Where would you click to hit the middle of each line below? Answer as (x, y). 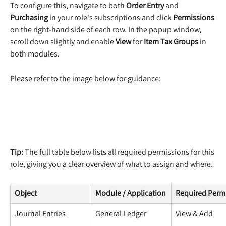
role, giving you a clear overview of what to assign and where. (111, 164)
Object (26, 193)
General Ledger (121, 213)
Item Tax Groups (171, 42)
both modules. (35, 54)
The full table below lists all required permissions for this (120, 152)
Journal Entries (40, 213)
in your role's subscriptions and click (110, 18)
